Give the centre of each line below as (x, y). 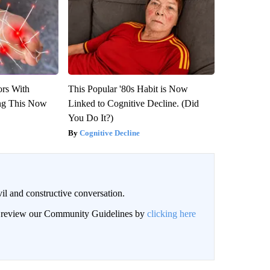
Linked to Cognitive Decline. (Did (133, 104)
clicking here (171, 214)
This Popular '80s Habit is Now (128, 89)
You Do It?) (90, 118)
